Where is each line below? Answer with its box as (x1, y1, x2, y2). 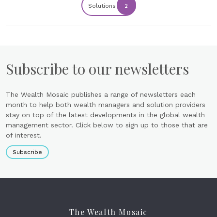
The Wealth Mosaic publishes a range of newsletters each (6, 91, 196, 99)
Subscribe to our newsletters (6, 59, 189, 79)
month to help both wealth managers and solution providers (6, 101, 205, 109)
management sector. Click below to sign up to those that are (6, 121, 208, 129)
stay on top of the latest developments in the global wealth (6, 111, 205, 119)
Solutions (88, 2, 116, 10)
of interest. (6, 131, 42, 139)
